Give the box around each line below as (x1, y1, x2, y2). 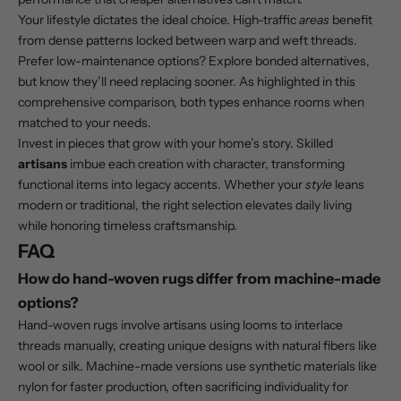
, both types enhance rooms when (174, 94, 364, 111)
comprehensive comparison (18, 94, 174, 111)
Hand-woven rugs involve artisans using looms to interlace (18, 317, 343, 334)
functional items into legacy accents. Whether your (18, 176, 305, 193)
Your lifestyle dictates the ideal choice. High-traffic (18, 12, 299, 29)
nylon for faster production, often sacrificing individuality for (18, 379, 348, 396)
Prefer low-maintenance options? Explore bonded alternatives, (18, 53, 370, 70)
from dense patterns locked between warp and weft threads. (18, 32, 357, 49)
